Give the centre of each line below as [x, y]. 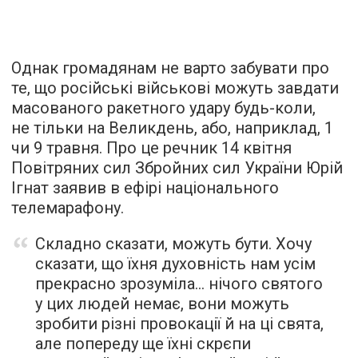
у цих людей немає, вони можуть [162, 303]
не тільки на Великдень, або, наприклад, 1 [172, 127]
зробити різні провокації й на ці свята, [179, 323]
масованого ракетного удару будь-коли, [163, 107]
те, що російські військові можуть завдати [175, 88]
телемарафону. [68, 207]
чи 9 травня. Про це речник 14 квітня [151, 147]
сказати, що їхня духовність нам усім [175, 263]
